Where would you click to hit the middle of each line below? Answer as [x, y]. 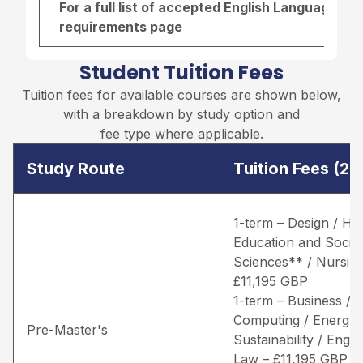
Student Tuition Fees [181, 72]
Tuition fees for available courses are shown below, [181, 94]
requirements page [121, 26]
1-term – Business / [292, 300]
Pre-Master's [67, 329]
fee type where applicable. [181, 133]
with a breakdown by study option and [181, 114]
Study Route [76, 168]
